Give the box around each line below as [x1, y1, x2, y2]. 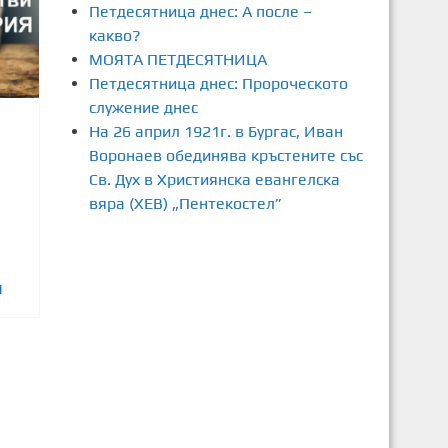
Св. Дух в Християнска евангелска [88, 170, 340, 189]
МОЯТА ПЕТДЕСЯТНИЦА [88, 50, 267, 69]
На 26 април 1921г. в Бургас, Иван [88, 122, 343, 141]
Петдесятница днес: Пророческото [88, 74, 348, 93]
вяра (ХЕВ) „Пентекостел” [88, 194, 282, 213]
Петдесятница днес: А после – [88, 2, 312, 21]
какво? [88, 26, 141, 45]
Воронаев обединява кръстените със [88, 146, 363, 165]
